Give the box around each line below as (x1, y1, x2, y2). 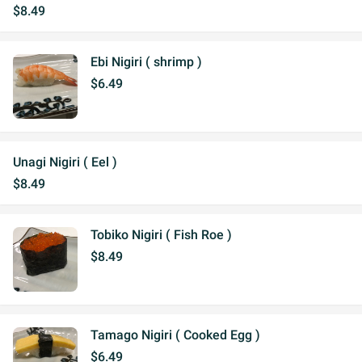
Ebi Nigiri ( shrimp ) (90, 54, 202, 69)
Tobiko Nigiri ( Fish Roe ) (90, 227, 232, 242)
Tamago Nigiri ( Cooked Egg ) (90, 327, 260, 343)
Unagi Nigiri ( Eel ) (13, 154, 117, 170)
